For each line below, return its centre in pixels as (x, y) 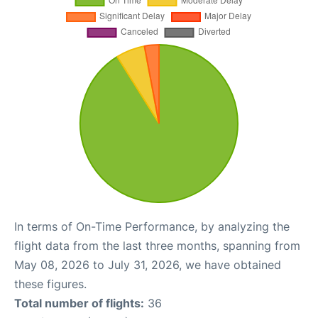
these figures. (50, 284)
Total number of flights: (79, 303)
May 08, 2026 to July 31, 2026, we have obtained (148, 264)
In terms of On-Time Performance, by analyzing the (152, 226)
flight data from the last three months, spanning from (157, 245)
